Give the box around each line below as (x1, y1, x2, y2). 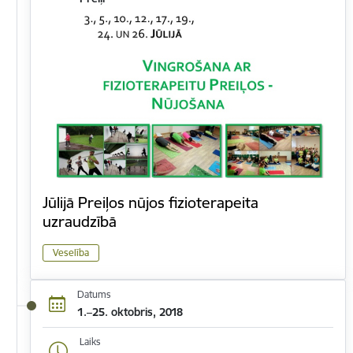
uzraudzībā (43, 212, 117, 231)
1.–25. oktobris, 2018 (76, 304, 183, 319)
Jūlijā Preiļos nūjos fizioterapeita (43, 193, 258, 212)
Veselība (53, 247, 89, 259)
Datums (76, 288, 111, 300)
